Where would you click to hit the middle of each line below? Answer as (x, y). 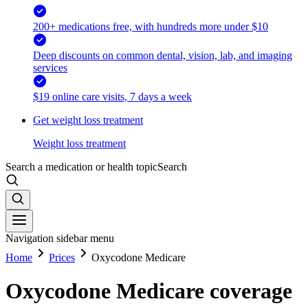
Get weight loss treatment (88, 120)
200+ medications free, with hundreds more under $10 (151, 26)
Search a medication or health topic (81, 166)
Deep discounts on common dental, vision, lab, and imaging (163, 55)
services (50, 67)
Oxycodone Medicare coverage (149, 291)
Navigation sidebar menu (60, 238)
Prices (62, 257)
